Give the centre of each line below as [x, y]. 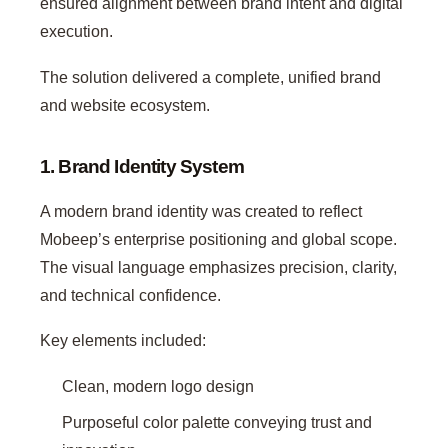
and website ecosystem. [125, 105]
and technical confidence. [130, 295]
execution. [76, 32]
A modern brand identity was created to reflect [201, 211]
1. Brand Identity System [142, 166]
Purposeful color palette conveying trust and [217, 422]
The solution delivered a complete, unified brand [210, 77]
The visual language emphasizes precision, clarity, [218, 267]
